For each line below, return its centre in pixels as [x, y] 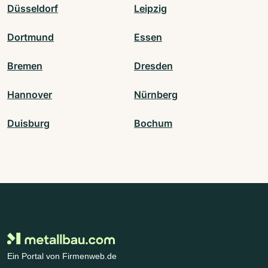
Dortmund [31, 37]
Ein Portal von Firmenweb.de [62, 256]
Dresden [153, 66]
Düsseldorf [33, 8]
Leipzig [150, 8]
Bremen [25, 66]
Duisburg [28, 123]
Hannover [30, 94]
